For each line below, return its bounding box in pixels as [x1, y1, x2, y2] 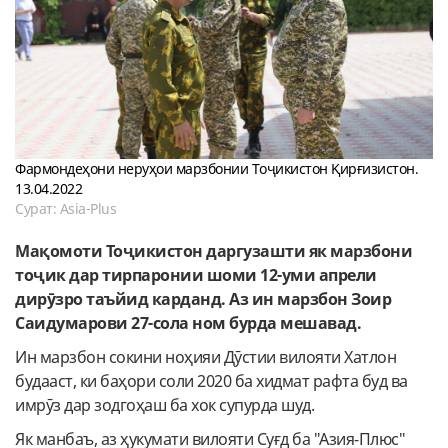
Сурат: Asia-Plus [15, 198, 116, 218]
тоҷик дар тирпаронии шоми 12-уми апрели [15, 263, 377, 286]
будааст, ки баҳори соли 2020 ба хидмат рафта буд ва [15, 369, 408, 392]
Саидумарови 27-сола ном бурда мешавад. [15, 311, 361, 334]
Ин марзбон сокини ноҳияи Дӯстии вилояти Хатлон [15, 345, 396, 368]
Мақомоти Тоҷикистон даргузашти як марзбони [15, 239, 412, 262]
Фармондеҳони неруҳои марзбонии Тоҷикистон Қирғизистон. [15, 158, 418, 178]
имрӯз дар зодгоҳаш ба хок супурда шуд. [15, 393, 318, 416]
